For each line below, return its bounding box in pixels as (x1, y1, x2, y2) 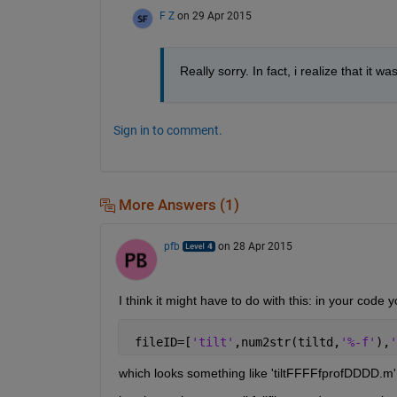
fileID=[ (127, 335, 191, 350)
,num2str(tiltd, (233, 335, 340, 350)
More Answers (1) (114, 196, 239, 214)
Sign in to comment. (113, 122, 222, 137)
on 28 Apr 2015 (217, 240, 292, 253)
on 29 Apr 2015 (176, 9, 252, 22)
